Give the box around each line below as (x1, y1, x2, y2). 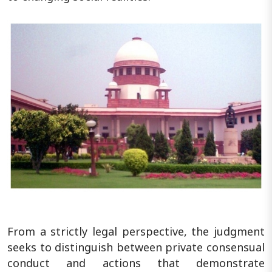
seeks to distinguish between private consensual (7, 239, 265, 254)
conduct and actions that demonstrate (7, 255, 265, 270)
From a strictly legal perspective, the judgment (7, 223, 265, 239)
